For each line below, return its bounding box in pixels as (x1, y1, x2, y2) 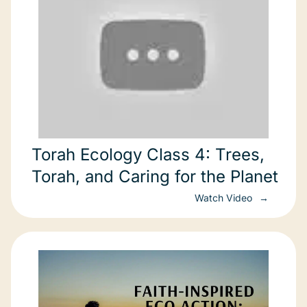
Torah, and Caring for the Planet (32, 167, 278, 186)
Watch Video (195, 192, 255, 204)
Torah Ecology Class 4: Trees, (32, 145, 265, 164)
